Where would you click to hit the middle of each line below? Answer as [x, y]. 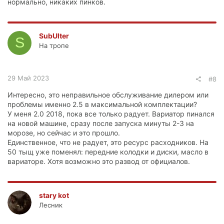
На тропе [54, 45]
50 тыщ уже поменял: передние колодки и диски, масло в [108, 151]
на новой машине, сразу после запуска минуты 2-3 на [101, 123]
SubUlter [54, 35]
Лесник [51, 205]
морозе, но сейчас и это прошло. [64, 132]
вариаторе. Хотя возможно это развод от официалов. [99, 161]
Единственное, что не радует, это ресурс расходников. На [108, 142]
